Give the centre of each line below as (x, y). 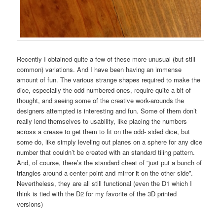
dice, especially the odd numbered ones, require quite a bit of (104, 90)
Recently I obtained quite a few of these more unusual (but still (106, 59)
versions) (30, 204)
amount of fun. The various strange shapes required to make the (109, 80)
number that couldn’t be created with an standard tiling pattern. (106, 152)
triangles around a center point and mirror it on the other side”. (105, 173)
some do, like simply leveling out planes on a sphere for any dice (110, 142)
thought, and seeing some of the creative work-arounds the (101, 101)
